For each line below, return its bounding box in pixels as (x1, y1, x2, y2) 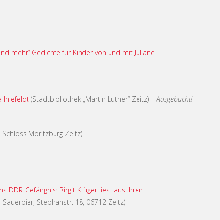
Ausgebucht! (156, 94, 192, 104)
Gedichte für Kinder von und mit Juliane (32, 47, 155, 57)
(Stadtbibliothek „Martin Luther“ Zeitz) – (29, 94, 156, 104)
